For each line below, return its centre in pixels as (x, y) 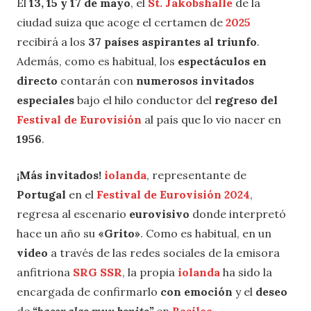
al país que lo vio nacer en (211, 120)
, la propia (150, 272)
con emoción (196, 292)
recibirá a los (52, 42)
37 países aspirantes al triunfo (173, 42)
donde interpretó (238, 214)
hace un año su (57, 234)
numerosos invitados (195, 81)
